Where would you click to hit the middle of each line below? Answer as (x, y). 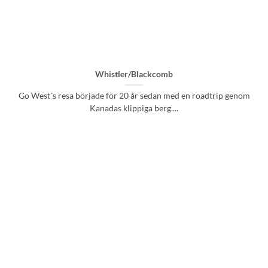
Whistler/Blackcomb (134, 74)
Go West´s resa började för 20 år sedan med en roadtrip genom (134, 96)
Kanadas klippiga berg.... (134, 109)
